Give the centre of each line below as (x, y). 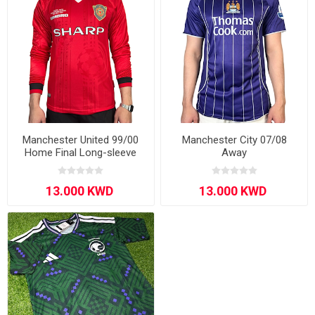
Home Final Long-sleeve (81, 152)
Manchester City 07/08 (234, 140)
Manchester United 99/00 (81, 140)
